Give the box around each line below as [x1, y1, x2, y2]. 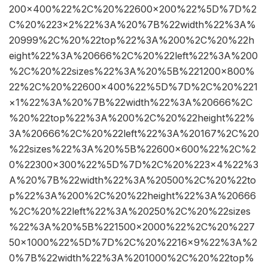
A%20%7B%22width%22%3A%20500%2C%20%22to [9, 174, 256, 187]
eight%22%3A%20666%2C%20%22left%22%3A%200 [9, 50, 258, 62]
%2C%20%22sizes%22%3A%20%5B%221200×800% [9, 65, 255, 78]
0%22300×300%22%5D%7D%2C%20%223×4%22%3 [9, 159, 258, 171]
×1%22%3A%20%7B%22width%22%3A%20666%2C [9, 96, 252, 109]
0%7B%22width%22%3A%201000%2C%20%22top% [9, 252, 254, 264]
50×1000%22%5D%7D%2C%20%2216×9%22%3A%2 [9, 236, 257, 249]
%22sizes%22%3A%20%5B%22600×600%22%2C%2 [9, 143, 256, 156]
